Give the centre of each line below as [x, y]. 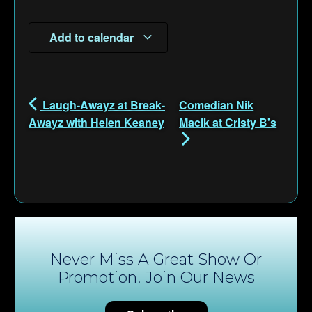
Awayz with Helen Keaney [96, 122]
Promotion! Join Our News [156, 277]
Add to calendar [93, 37]
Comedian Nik [217, 104]
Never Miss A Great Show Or [156, 259]
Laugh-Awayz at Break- [102, 104]
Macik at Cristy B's [228, 122]
